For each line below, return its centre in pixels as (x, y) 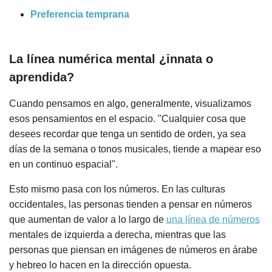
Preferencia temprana (80, 14)
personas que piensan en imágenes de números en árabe (133, 250)
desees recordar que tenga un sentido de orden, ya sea (127, 134)
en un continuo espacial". (63, 164)
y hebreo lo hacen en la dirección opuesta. (100, 265)
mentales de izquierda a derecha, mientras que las (117, 234)
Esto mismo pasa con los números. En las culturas (117, 189)
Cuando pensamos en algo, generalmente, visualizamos (130, 103)
